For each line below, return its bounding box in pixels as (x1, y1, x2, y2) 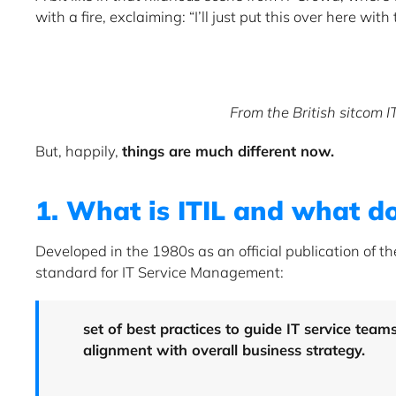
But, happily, (35, 141, 122, 160)
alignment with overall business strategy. (83, 339, 365, 359)
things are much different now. (122, 141, 334, 160)
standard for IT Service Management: (35, 262, 284, 281)
